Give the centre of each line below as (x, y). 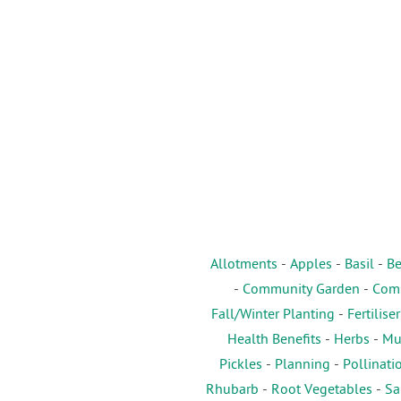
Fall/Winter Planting (273, 316)
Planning (302, 366)
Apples (311, 265)
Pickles (240, 366)
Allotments (243, 265)
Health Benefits (274, 341)
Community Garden (301, 290)
